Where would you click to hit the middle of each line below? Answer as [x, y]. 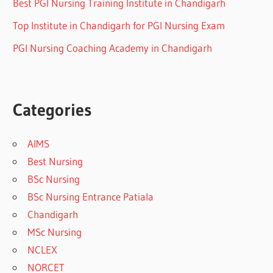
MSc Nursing [55, 232]
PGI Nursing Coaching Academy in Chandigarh [113, 48]
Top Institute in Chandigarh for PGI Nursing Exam [119, 25]
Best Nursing [55, 161]
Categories [52, 109]
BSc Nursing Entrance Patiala [91, 196]
